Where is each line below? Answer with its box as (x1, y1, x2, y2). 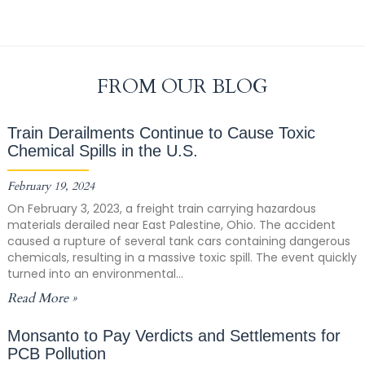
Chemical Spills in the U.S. (7, 142, 198, 161)
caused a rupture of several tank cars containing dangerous (7, 233, 350, 250)
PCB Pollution (7, 345, 106, 363)
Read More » (7, 289, 77, 308)
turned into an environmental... (7, 266, 183, 283)
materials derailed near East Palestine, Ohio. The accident (7, 217, 336, 234)
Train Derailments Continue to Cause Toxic (7, 124, 315, 143)
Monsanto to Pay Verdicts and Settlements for (7, 327, 341, 345)
